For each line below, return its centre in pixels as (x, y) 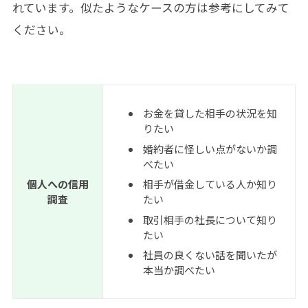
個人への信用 (57, 184)
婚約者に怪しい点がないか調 (210, 148)
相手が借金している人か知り (210, 184)
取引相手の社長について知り (210, 219)
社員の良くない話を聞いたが (210, 255)
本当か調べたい (179, 270)
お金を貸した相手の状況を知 (210, 113)
